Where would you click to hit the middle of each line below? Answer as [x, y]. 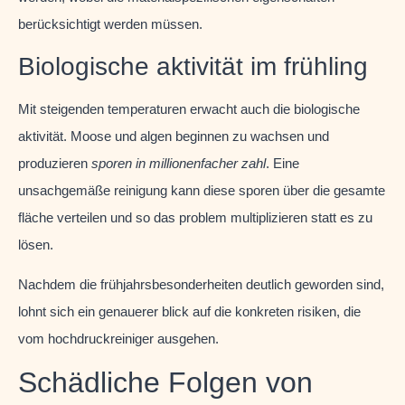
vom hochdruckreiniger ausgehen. [118, 338]
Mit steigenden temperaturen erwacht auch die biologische [189, 108]
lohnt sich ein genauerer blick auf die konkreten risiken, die [189, 311]
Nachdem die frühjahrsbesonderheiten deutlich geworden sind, [201, 284]
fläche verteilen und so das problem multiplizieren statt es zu [195, 217]
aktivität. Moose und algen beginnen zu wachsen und [174, 136]
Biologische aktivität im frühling [193, 66]
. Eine [283, 163]
